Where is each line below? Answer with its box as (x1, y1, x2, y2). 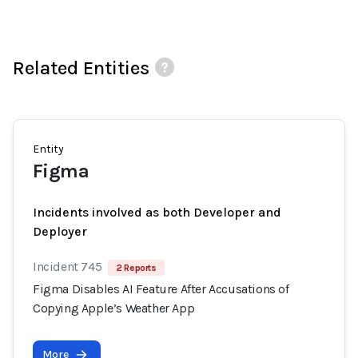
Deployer (33, 224, 87, 239)
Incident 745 (33, 259, 102, 274)
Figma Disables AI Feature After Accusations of (33, 281, 289, 296)
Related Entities (13, 57, 149, 79)
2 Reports (116, 262, 157, 273)
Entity (33, 142, 64, 156)
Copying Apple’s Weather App (33, 300, 195, 316)
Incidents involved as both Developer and (33, 205, 281, 220)
